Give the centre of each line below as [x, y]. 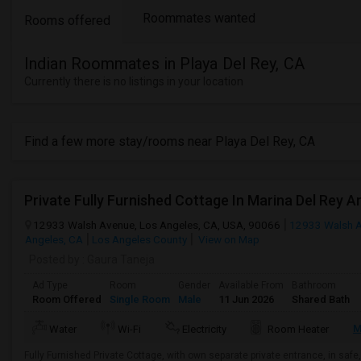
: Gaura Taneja [117, 259]
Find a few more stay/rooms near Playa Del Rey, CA [170, 141]
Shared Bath [321, 299]
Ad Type [50, 285]
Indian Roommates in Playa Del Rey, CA [164, 64]
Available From [251, 285]
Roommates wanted [199, 18]
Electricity [204, 329]
